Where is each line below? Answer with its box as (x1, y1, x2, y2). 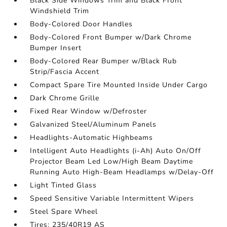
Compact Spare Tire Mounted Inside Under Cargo (30, 80, 208, 90)
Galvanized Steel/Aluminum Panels (30, 120, 157, 130)
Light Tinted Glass (30, 180, 97, 191)
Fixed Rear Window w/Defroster (30, 106, 147, 117)
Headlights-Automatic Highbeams (30, 133, 154, 143)
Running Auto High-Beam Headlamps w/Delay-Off (30, 167, 214, 177)
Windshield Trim (30, 6, 90, 16)
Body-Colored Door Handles (30, 19, 133, 29)
